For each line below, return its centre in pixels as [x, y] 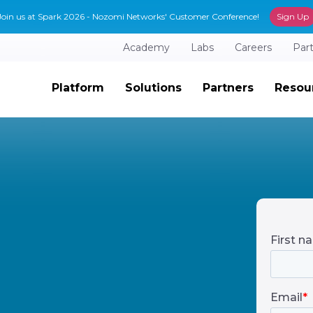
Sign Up [293, 16]
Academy [146, 48]
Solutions [153, 88]
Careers [253, 48]
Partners [228, 88]
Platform [78, 88]
